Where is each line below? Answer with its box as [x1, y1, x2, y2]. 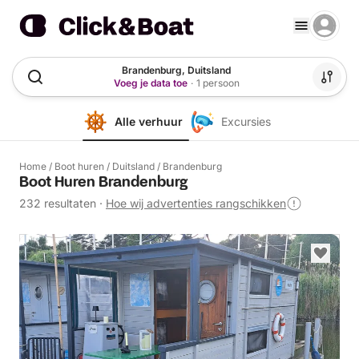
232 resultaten [19, 196, 96, 210]
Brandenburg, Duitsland [122, 64, 231, 76]
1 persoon [196, 77, 240, 89]
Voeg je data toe [113, 77, 188, 89]
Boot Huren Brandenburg [19, 173, 188, 192]
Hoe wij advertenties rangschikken [106, 196, 286, 210]
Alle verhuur [114, 115, 183, 128]
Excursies [220, 115, 271, 128]
